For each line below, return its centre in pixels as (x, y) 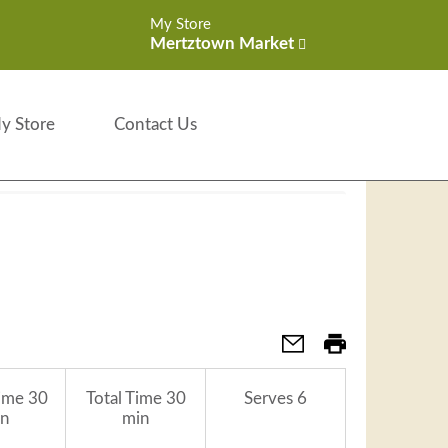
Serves (268, 398)
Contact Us (156, 124)
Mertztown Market (221, 43)
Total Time (123, 398)
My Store (180, 24)
